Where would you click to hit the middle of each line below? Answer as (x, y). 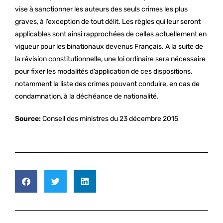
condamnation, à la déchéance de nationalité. (87, 96)
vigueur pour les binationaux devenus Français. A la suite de (109, 47)
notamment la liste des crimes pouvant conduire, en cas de (107, 84)
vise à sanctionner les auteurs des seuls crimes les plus (101, 9)
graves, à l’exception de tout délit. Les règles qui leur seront (108, 22)
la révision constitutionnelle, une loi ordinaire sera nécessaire (110, 59)
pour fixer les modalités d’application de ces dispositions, (104, 71)
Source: (28, 119)
